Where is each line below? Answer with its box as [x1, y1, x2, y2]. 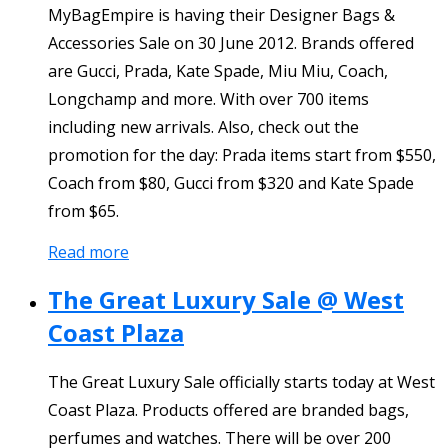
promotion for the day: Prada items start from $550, [48, 143, 436, 166]
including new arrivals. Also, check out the [48, 115, 359, 138]
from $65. [48, 199, 119, 222]
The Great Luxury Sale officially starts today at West [48, 371, 435, 394]
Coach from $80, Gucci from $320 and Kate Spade [48, 171, 414, 194]
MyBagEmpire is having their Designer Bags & [48, 3, 395, 26]
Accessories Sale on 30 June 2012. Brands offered [48, 31, 414, 54]
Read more [48, 240, 129, 263]
